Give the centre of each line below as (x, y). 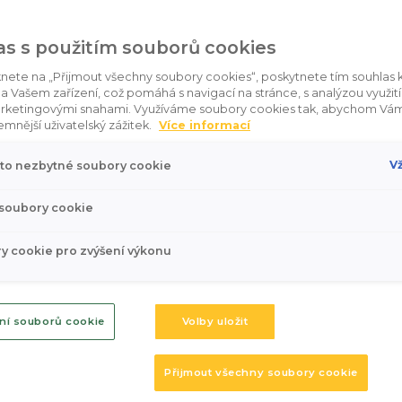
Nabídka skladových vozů (201, 291)
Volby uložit (215, 322)
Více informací (205, 125)
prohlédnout (201, 341)
